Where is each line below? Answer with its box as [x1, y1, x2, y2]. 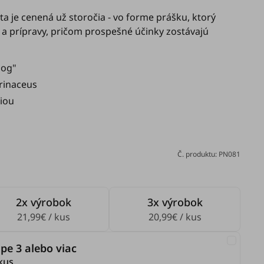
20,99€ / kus [148, 210, 202, 223]
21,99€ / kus [16, 210, 70, 223]
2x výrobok [15, 195, 71, 209]
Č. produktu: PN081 [177, 149, 240, 159]
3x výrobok [147, 195, 203, 209]
